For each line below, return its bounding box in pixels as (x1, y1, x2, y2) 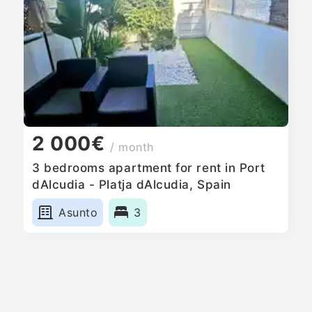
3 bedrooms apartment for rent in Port (32, 160, 265, 175)
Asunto (58, 205, 98, 219)
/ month (110, 140, 155, 155)
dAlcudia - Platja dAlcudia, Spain (32, 177, 231, 192)
